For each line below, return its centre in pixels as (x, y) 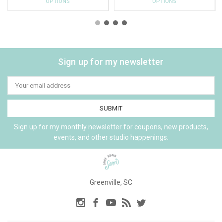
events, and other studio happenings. (111, 137)
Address (20, 88)
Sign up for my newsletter (111, 61)
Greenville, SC (111, 182)
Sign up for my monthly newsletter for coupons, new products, (111, 127)
